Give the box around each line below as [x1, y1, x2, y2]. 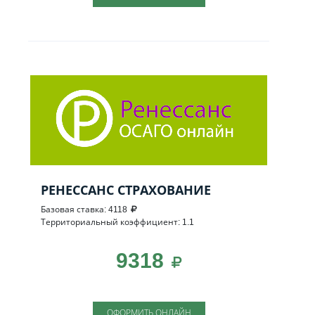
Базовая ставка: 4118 [41, 202, 127, 215]
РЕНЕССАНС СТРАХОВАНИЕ [41, 181, 211, 198]
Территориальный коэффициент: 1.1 [41, 215, 194, 228]
